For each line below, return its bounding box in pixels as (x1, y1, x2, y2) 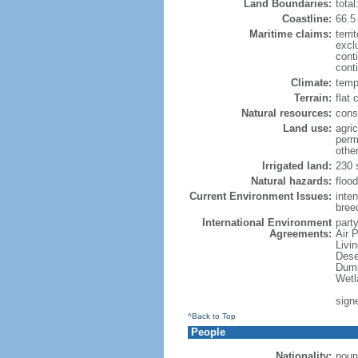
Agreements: (268, 228, 332, 240)
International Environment (201, 217, 332, 229)
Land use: (282, 122, 332, 134)
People (190, 326, 225, 338)
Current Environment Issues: (189, 190, 332, 202)
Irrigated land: (261, 160, 332, 172)
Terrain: (293, 92, 332, 104)
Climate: (290, 77, 332, 89)
